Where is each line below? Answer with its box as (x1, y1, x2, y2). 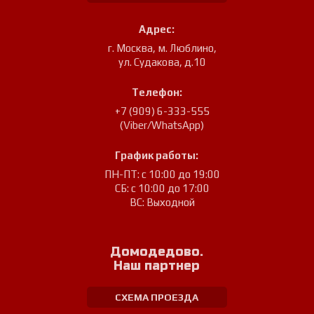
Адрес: (139, 22, 175, 35)
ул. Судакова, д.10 (118, 55, 206, 68)
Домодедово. (110, 243, 204, 259)
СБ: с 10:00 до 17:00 (114, 182, 210, 194)
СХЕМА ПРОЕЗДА (115, 291, 199, 303)
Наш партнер (114, 257, 200, 273)
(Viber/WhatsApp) (120, 118, 205, 131)
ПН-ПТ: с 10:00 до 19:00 (104, 168, 220, 180)
